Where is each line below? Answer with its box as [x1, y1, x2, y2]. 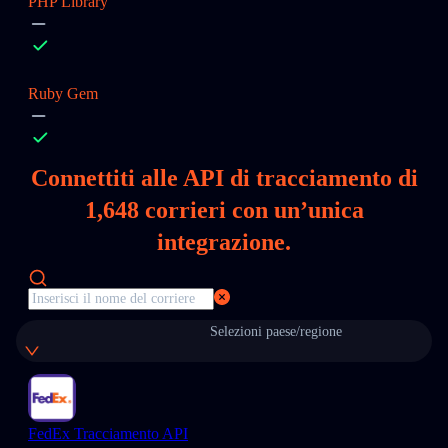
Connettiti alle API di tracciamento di [30, 165, 418, 191]
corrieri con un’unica [138, 197, 364, 223]
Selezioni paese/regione [210, 324, 342, 339]
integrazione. [157, 229, 291, 255]
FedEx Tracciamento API [28, 425, 188, 442]
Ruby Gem [28, 85, 98, 102]
